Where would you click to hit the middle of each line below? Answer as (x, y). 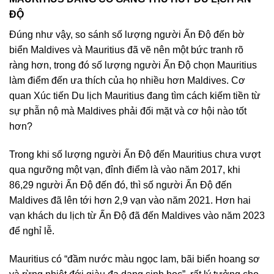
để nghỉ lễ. (32, 231)
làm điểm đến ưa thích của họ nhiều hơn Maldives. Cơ (127, 80)
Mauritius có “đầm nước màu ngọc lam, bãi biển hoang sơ (135, 259)
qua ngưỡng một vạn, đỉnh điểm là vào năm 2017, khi (125, 169)
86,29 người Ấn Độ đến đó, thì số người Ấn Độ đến (120, 185)
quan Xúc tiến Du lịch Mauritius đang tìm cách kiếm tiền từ (135, 96)
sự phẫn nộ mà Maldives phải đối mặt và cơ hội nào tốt (128, 111)
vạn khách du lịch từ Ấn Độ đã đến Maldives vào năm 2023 (137, 215)
